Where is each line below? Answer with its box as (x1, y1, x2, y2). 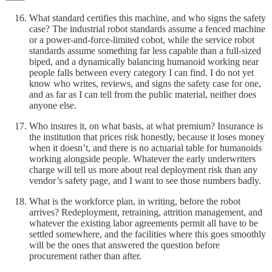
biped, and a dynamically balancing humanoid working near (29, 56, 259, 67)
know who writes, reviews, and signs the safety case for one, (29, 78, 261, 89)
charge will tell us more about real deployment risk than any (29, 164, 257, 175)
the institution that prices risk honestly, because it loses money (29, 131, 265, 142)
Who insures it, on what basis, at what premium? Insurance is (29, 120, 263, 131)
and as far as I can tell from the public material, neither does (29, 89, 256, 100)
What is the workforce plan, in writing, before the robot (29, 195, 240, 206)
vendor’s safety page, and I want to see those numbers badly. (29, 175, 261, 186)
